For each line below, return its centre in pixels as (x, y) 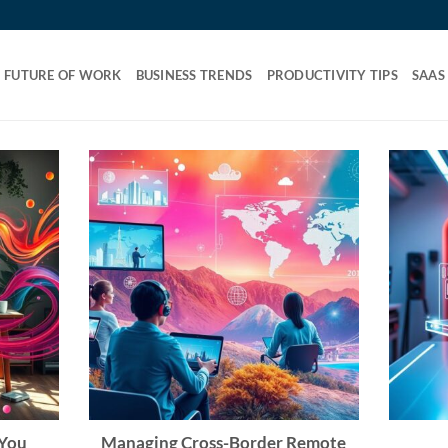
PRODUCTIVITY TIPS (332, 75)
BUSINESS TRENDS (194, 75)
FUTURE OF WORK (63, 75)
